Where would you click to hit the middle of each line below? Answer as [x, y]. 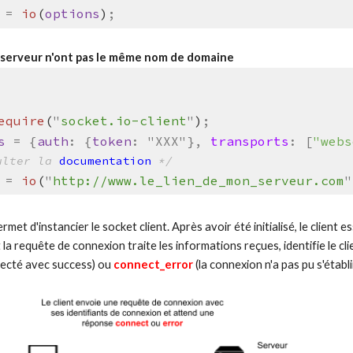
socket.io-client [123, 120]
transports [249, 141]
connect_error [154, 265]
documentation [105, 160]
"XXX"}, [178, 141]
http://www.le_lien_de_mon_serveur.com [198, 180]
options [72, 14]
